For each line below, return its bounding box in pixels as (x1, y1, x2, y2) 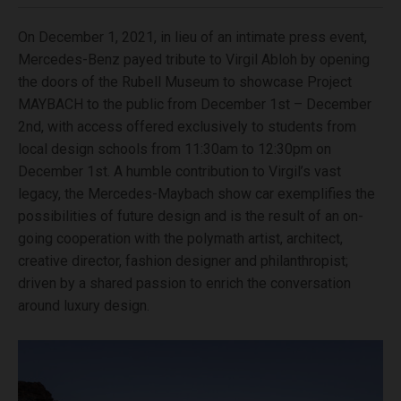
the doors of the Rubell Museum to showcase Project (18, 73, 352, 91)
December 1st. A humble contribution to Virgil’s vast (18, 163, 341, 181)
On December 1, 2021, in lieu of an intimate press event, (18, 29, 367, 47)
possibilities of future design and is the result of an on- (18, 208, 363, 226)
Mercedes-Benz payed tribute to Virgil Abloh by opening (18, 51, 370, 69)
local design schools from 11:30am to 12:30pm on (18, 141, 331, 158)
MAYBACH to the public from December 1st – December (18, 96, 371, 114)
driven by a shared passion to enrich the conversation (18, 275, 351, 293)
